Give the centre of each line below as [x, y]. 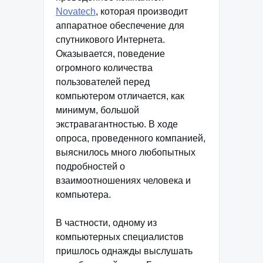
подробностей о [90, 166]
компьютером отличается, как [120, 96]
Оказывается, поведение [110, 54]
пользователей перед [103, 82]
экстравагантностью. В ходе [117, 124]
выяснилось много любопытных [126, 152]
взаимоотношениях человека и [123, 181]
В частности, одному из [106, 223]
